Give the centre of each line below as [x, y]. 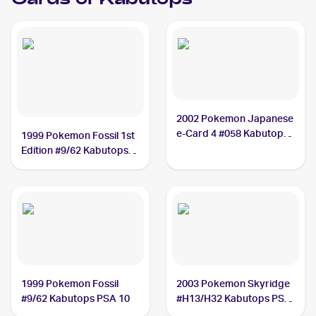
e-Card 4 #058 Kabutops [233, 133]
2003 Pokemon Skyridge [233, 284]
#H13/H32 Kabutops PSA [234, 298]
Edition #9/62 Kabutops [75, 150]
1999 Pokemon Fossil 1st [78, 135]
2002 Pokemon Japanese [235, 119]
